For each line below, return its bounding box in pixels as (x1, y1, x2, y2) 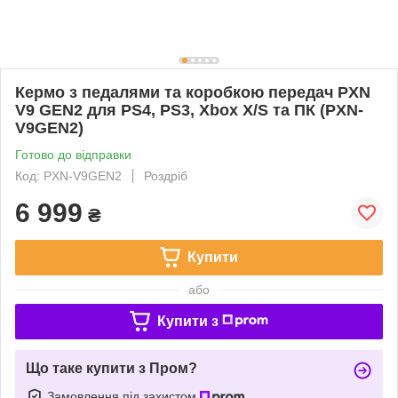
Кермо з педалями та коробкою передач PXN (15, 83, 370, 101)
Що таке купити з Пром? (26, 360, 197, 376)
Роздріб (144, 168, 187, 183)
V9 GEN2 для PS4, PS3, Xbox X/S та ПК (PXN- (15, 100, 363, 119)
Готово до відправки (15, 147, 131, 162)
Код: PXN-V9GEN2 (15, 168, 122, 183)
